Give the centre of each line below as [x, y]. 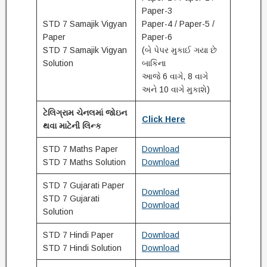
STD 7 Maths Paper [80, 149]
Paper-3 [157, 11]
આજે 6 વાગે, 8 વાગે [175, 76]
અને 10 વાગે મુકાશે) [176, 89]
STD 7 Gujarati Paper [84, 185]
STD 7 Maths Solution [84, 162]
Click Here [164, 119]
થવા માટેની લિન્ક [72, 126]
